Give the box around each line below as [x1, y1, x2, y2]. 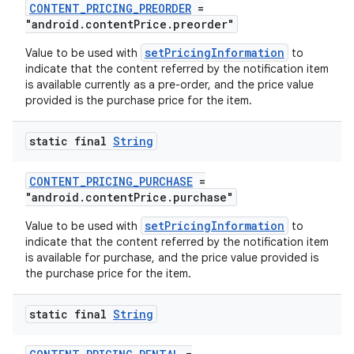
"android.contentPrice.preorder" [25, 17, 234, 32]
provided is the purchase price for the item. [25, 93, 252, 107]
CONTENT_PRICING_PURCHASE [29, 174, 193, 189]
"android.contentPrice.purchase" [25, 190, 233, 205]
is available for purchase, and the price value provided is [25, 250, 318, 265]
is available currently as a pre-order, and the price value [25, 77, 314, 92]
